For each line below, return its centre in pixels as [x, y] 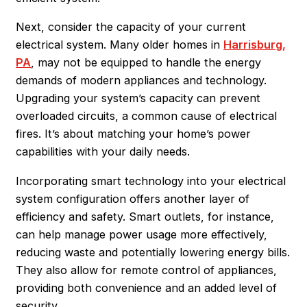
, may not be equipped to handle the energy [146, 63]
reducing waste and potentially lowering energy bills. [153, 252]
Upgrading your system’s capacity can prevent [138, 98]
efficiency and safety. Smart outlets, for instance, [145, 216]
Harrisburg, [255, 45]
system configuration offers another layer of [133, 198]
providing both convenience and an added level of [147, 287]
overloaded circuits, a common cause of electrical [147, 116]
